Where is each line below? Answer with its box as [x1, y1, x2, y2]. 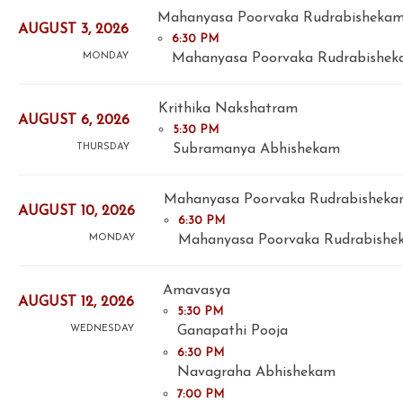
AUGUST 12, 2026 [18, 295, 134, 310]
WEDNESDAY [70, 324, 134, 335]
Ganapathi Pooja [177, 323, 288, 338]
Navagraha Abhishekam [177, 364, 336, 380]
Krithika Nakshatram [158, 101, 298, 116]
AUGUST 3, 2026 [18, 22, 129, 38]
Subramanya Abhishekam [173, 141, 340, 157]
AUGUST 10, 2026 [18, 204, 135, 219]
